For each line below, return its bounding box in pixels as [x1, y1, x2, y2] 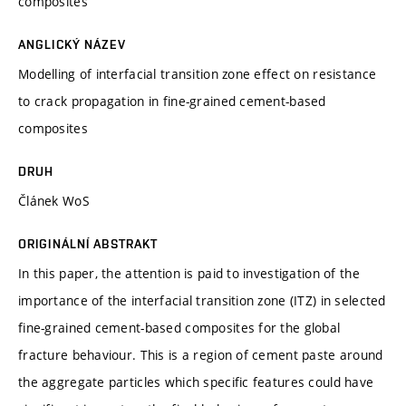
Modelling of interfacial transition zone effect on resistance [18, 64, 377, 82]
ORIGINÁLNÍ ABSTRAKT [18, 236, 159, 251]
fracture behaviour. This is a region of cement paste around [18, 345, 383, 363]
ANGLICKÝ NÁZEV [18, 36, 126, 52]
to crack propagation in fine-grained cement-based [18, 92, 326, 110]
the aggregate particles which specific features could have [18, 372, 374, 391]
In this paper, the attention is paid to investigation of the [18, 264, 360, 282]
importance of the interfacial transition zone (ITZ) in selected [18, 291, 386, 309]
